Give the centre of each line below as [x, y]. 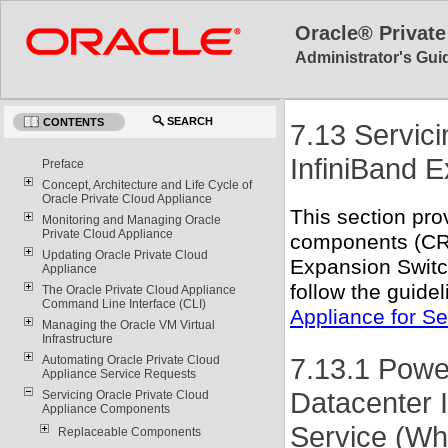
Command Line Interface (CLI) [123, 303]
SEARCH [190, 120]
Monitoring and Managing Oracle [131, 219]
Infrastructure [77, 338]
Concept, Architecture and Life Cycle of [146, 184]
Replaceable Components [129, 431]
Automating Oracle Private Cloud [130, 359]
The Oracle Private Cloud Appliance [138, 289]
